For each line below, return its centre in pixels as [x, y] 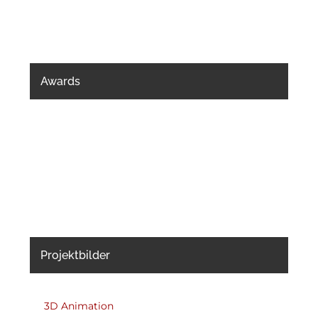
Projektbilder [75, 256]
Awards [60, 81]
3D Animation [78, 306]
